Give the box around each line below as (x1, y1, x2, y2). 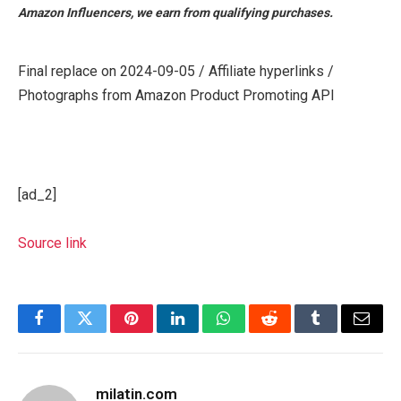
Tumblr (314, 323, 363, 340)
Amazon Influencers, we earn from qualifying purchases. (18, 4, 333, 20)
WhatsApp (222, 323, 292, 340)
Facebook (38, 323, 101, 340)
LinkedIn (175, 323, 235, 340)
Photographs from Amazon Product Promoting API (18, 86, 335, 104)
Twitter (83, 323, 131, 340)
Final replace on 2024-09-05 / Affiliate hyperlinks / (18, 62, 334, 80)
